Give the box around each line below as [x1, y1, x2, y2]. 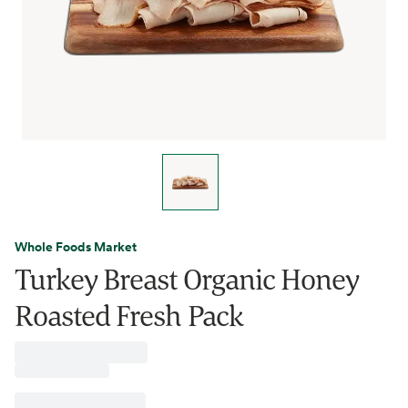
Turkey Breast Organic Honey [15, 260, 360, 298]
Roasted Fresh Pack [15, 296, 244, 334]
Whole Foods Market [15, 237, 137, 256]
